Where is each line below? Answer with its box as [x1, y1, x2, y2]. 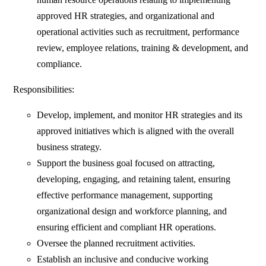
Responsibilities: [13, 84, 75, 95]
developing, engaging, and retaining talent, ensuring [37, 174, 231, 185]
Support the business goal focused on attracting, [37, 158, 216, 169]
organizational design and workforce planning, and [37, 206, 227, 217]
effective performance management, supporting [37, 190, 213, 201]
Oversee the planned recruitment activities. [37, 238, 196, 249]
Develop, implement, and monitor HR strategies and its [37, 110, 243, 121]
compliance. [37, 59, 83, 69]
